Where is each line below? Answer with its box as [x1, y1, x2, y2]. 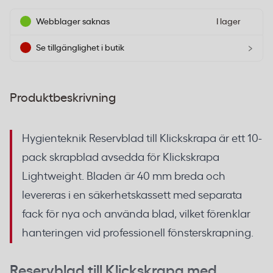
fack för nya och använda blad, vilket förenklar [22, 209, 250, 220]
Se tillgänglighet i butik [36, 43, 124, 52]
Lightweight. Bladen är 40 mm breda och [22, 171, 225, 182]
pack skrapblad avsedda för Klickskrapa [22, 152, 219, 163]
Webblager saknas [36, 17, 110, 26]
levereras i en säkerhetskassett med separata [22, 190, 242, 201]
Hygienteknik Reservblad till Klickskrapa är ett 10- [22, 133, 262, 144]
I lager [216, 18, 241, 26]
